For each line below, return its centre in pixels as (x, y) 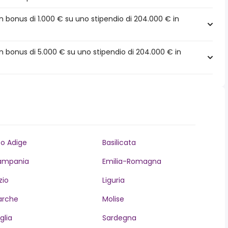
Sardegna (119, 218)
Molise (113, 199)
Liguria (113, 180)
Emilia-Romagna (132, 161)
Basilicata (119, 142)
